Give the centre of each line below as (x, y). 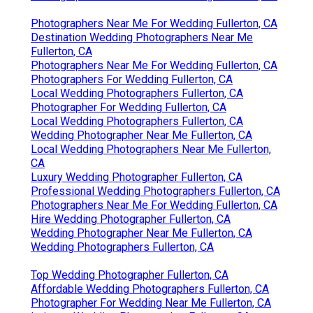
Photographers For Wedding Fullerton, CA (132, 79)
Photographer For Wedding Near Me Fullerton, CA (151, 303)
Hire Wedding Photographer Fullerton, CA (131, 219)
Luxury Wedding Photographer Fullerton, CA (137, 177)
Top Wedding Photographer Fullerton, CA (130, 275)
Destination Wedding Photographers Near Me (142, 37)
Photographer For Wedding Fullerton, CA (129, 107)
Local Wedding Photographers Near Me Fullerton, (151, 149)
